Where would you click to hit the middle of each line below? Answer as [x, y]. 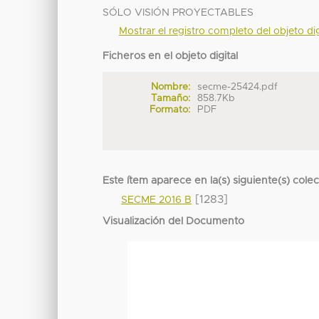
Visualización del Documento [174, 222]
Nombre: [170, 87]
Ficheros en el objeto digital [171, 57]
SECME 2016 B [157, 200]
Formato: [169, 110]
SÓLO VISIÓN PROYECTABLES [178, 13]
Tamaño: [170, 99]
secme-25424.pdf [238, 87]
